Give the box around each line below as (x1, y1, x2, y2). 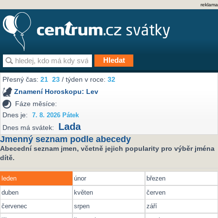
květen (74, 188, 93, 196)
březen (146, 175, 166, 182)
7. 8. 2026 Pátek (32, 111, 79, 119)
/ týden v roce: (60, 75, 108, 84)
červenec (1, 202, 27, 210)
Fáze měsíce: (15, 99, 57, 108)
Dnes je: (2, 110, 28, 119)
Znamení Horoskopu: (14, 88, 87, 96)
